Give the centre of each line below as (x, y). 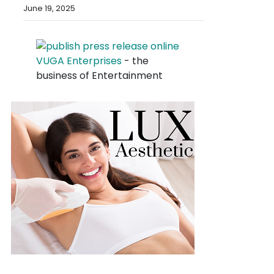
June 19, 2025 (49, 9)
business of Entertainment (99, 76)
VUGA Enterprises (79, 61)
